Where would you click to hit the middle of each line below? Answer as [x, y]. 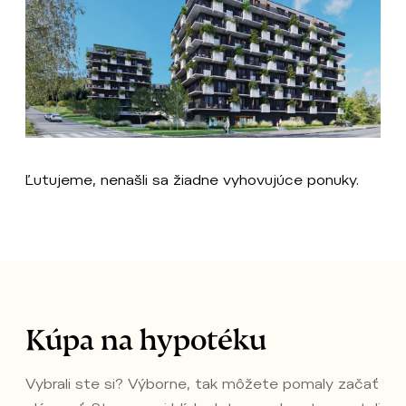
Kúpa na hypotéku [146, 332]
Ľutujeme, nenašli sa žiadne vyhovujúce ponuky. [192, 179]
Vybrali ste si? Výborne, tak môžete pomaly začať [202, 383]
